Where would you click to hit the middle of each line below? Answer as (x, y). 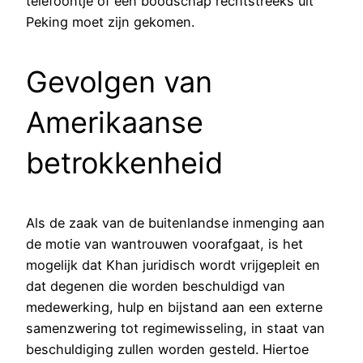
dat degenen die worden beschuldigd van (156, 286)
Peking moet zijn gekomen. (110, 22)
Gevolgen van (119, 82)
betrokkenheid (124, 163)
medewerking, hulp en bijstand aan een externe (174, 307)
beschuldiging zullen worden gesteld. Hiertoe (167, 350)
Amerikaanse (115, 123)
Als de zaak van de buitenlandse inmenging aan (175, 223)
